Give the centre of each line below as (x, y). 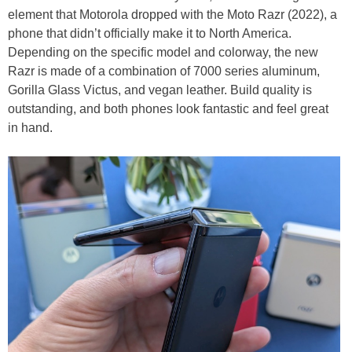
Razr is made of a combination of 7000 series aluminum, (164, 71)
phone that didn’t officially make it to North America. (150, 33)
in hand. (30, 127)
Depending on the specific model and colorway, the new (163, 52)
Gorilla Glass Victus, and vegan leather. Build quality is (160, 90)
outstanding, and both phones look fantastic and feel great (168, 108)
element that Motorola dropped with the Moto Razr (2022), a (172, 14)
